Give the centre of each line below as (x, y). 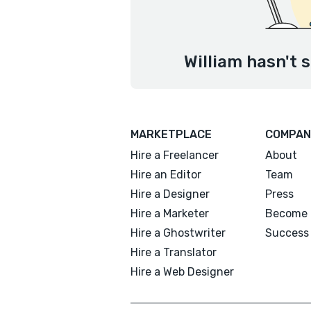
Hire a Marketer (170, 213)
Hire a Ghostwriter (178, 233)
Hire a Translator (174, 252)
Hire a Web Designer (182, 272)
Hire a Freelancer (175, 155)
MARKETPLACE (171, 134)
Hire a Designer (170, 194)
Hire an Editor (166, 175)
